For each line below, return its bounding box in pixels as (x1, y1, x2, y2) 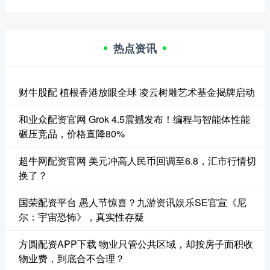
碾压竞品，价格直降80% (18, 126, 125, 140)
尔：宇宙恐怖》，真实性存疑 (18, 209, 144, 224)
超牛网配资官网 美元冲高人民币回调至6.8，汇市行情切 (18, 153, 256, 168)
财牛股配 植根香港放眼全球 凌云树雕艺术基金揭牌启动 (18, 84, 255, 99)
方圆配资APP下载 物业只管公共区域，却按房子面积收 (18, 236, 253, 251)
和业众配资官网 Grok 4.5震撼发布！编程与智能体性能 (18, 111, 250, 126)
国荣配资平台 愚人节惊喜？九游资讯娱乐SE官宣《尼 (18, 195, 246, 209)
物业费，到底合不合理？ (18, 251, 125, 265)
